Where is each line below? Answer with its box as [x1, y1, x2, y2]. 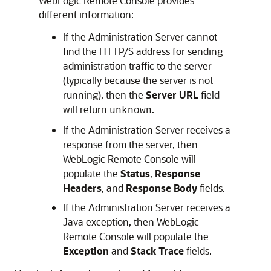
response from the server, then [63, 138, 198, 151]
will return [63, 103, 109, 116]
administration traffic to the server [63, 59, 212, 72]
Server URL [146, 88, 198, 101]
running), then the [63, 88, 146, 101]
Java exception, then [63, 215, 157, 228]
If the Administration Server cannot [63, 30, 217, 43]
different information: [39, 8, 134, 21]
